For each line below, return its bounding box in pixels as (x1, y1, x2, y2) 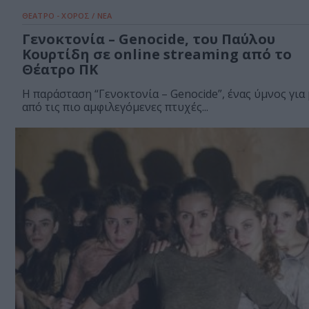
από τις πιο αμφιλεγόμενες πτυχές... (22, 99, 208, 115)
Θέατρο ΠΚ (22, 60, 98, 79)
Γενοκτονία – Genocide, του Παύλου (22, 30, 275, 49)
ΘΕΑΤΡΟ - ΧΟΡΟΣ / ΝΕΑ (22, 10, 112, 21)
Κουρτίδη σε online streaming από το (22, 45, 292, 64)
